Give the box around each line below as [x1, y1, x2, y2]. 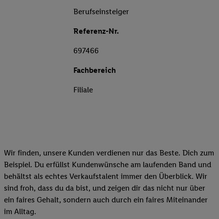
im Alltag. [4, 207, 36, 217]
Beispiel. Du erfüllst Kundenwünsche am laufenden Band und [4, 160, 211, 170]
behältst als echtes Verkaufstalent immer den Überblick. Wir [4, 172, 207, 181]
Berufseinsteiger [73, 7, 129, 17]
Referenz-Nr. [73, 26, 119, 36]
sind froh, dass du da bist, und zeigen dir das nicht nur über [4, 183, 205, 193]
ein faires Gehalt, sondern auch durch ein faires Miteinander [4, 195, 208, 205]
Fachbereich [73, 66, 116, 75]
